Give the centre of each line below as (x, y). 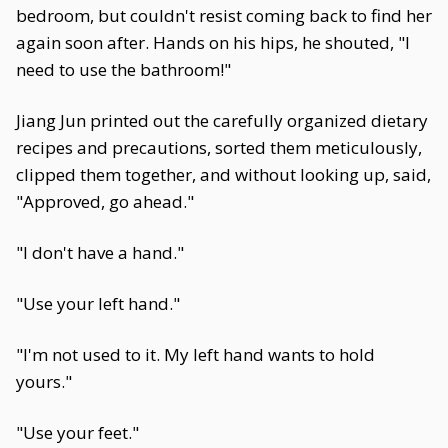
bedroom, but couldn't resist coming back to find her (224, 15)
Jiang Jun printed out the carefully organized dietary (222, 120)
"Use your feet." (77, 432)
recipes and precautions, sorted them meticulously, (219, 147)
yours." (44, 381)
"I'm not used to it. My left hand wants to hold (195, 354)
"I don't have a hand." (100, 252)
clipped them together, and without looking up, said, (223, 174)
